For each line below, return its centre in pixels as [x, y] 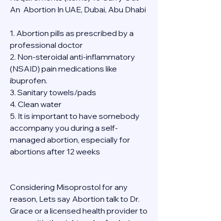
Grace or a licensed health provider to [79, 211]
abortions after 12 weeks [55, 151]
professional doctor [46, 45]
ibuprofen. [29, 80]
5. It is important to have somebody [75, 116]
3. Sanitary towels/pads [53, 92]
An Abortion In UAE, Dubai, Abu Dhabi [78, 9]
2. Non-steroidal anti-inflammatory [73, 57]
